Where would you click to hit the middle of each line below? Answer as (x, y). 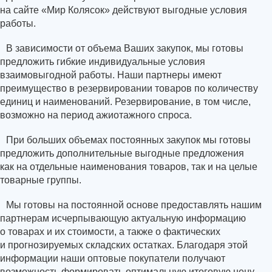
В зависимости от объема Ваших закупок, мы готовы (125, 48)
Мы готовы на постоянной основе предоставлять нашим (134, 205)
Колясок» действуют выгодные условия (156, 10)
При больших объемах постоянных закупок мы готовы (128, 140)
